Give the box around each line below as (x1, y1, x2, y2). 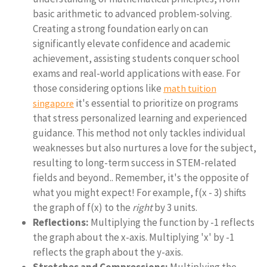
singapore (33, 97, 74, 109)
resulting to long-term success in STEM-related (33, 156, 237, 169)
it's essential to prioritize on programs (74, 97, 238, 110)
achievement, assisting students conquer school (33, 52, 240, 65)
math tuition (163, 82, 216, 94)
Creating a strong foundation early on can (33, 22, 208, 35)
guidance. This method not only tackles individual (33, 126, 246, 139)
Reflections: (33, 216, 89, 229)
